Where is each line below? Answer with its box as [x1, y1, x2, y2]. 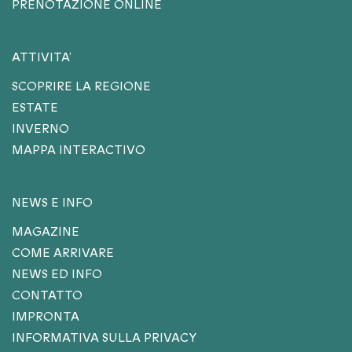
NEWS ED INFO [12, 266, 102, 283]
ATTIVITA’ [12, 49, 71, 66]
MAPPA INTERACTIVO [12, 141, 145, 159]
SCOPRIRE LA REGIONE [12, 78, 151, 95]
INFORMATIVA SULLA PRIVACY [12, 329, 196, 346]
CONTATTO [12, 287, 82, 304]
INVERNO [12, 120, 69, 137]
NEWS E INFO [12, 194, 93, 211]
